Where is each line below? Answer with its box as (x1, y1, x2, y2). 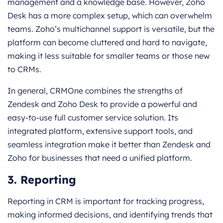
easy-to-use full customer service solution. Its (7, 112, 178, 123)
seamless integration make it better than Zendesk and (7, 139, 211, 150)
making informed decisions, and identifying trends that (7, 210, 213, 220)
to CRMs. (7, 64, 41, 75)
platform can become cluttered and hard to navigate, (7, 37, 207, 48)
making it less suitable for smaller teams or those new (7, 51, 210, 61)
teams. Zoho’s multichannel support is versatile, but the (7, 24, 215, 34)
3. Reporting (7, 173, 76, 187)
